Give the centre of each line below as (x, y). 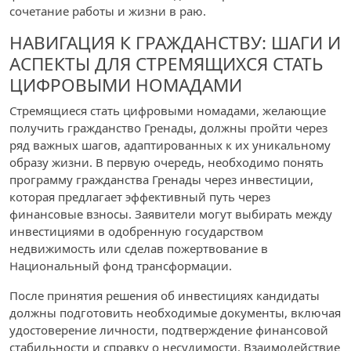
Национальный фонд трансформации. (121, 266)
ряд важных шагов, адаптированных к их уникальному (170, 145)
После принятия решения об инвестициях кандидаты (165, 295)
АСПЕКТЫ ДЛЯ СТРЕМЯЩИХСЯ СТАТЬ (166, 64)
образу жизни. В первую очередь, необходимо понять (166, 162)
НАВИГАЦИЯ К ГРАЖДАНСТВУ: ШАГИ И (175, 43)
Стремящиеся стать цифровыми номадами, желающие (168, 110)
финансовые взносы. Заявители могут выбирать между (171, 214)
